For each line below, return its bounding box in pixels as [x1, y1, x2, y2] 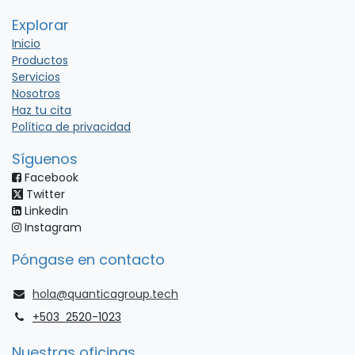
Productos [12, 52, 68, 68]
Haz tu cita [12, 102, 71, 118]
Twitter [23, 186, 65, 202]
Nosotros [12, 86, 60, 101]
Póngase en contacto [12, 250, 165, 269]
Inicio [12, 36, 40, 52]
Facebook [21, 170, 78, 185]
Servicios [12, 69, 60, 85]
